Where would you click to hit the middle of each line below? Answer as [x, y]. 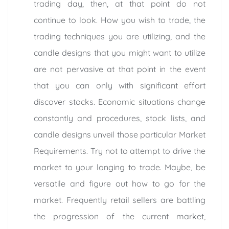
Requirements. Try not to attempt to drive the [120, 151]
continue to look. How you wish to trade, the [120, 20]
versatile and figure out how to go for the [120, 183]
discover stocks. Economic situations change [120, 101]
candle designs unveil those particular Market [120, 134]
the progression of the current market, [120, 216]
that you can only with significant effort [120, 85]
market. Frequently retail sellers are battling [120, 200]
